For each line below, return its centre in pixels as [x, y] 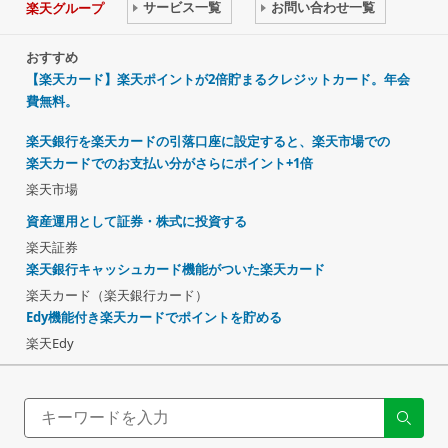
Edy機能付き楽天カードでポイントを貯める [154, 317]
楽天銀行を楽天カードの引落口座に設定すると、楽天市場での [208, 141]
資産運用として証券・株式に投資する [136, 221]
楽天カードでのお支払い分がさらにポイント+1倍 [169, 163]
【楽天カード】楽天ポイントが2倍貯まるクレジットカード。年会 [218, 79]
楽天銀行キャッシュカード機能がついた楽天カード [175, 269]
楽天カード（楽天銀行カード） [117, 295]
